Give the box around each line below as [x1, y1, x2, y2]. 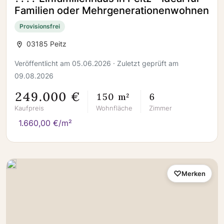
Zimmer [149, 104, 172, 112]
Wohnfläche [96, 104, 132, 112]
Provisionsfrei [19, 22, 60, 30]
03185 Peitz [24, 39, 66, 48]
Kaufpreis [14, 103, 44, 112]
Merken [181, 169, 205, 177]
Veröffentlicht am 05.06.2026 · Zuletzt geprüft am [14, 59, 178, 67]
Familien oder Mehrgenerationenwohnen [14, 4, 209, 16]
